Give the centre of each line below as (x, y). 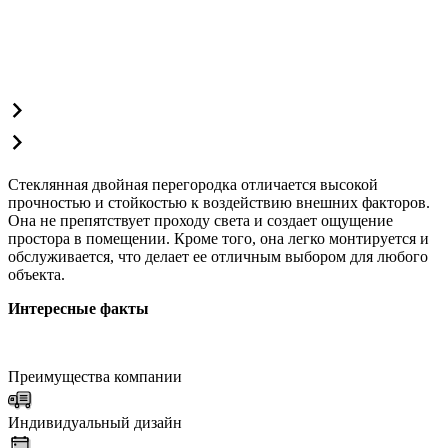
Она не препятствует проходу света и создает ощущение (200, 220)
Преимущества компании (95, 376)
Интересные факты (78, 308)
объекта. (36, 274)
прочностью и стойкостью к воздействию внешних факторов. (219, 202)
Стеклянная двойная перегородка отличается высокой (193, 184)
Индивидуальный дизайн (95, 422)
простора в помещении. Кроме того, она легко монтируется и (218, 238)
